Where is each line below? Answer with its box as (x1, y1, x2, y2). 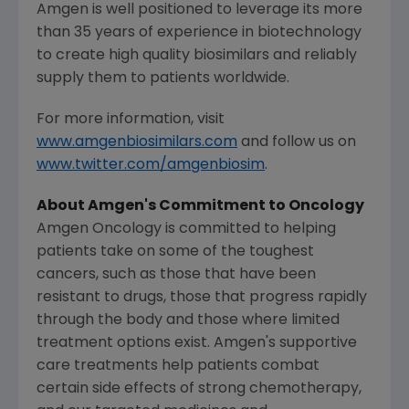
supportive (276, 336, 357, 351)
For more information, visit (37, 112, 225, 128)
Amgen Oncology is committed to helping (37, 222, 336, 237)
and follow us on (237, 135, 356, 151)
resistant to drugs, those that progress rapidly (37, 290, 367, 306)
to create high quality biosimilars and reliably (37, 48, 357, 64)
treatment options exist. (37, 336, 214, 351)
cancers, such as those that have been (37, 267, 316, 283)
